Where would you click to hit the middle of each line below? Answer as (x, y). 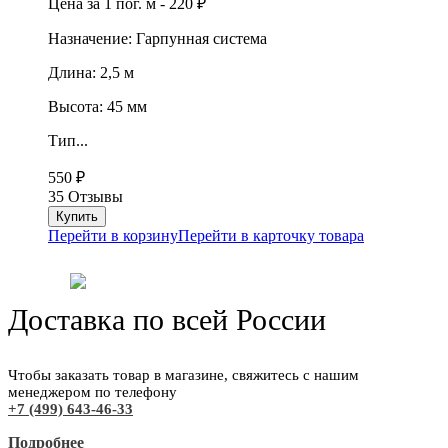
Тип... (68, 141)
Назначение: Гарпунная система (157, 39)
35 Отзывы (85, 197)
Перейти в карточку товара (271, 236)
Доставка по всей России (167, 320)
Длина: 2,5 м (91, 73)
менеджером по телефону (92, 392)
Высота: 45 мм (97, 107)
